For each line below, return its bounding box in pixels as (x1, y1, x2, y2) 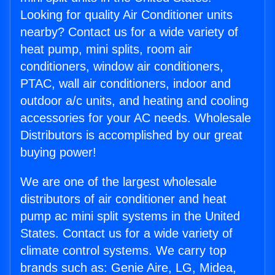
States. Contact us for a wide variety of (20, 227, 233, 241)
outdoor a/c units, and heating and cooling (20, 94, 249, 108)
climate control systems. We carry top (20, 244, 227, 258)
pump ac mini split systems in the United (20, 209, 240, 223)
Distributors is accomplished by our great (20, 128, 242, 142)
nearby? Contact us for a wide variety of (20, 25, 238, 39)
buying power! (20, 145, 96, 160)
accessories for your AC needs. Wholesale (20, 111, 251, 125)
